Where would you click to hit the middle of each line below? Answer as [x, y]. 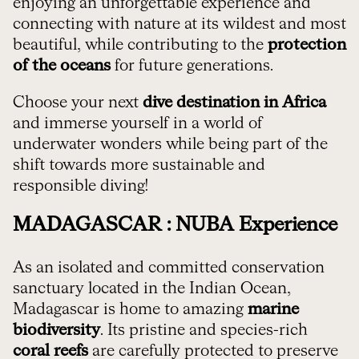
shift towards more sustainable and [139, 165]
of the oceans [62, 66]
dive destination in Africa [234, 103]
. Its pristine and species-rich [204, 330]
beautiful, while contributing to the [140, 45]
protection [307, 45]
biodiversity [56, 330]
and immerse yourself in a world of [138, 123]
